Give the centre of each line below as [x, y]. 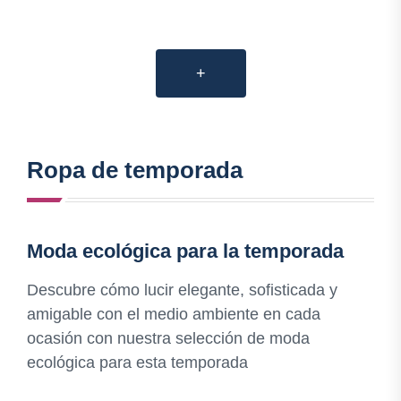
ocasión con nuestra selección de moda [168, 339]
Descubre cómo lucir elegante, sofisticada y [182, 290]
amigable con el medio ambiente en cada [174, 315]
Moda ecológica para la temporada [185, 252]
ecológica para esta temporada [137, 363]
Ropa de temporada [135, 171]
